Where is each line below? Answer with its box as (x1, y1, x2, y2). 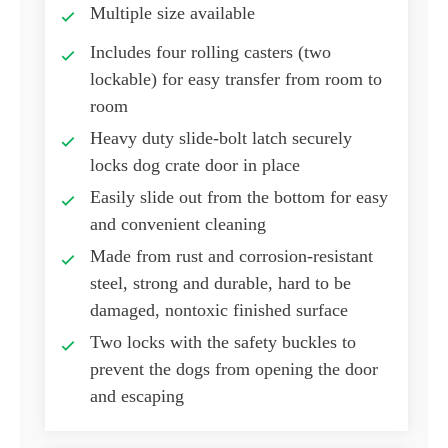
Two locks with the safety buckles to (90, 332, 356, 353)
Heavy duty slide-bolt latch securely (90, 128, 352, 149)
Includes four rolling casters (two (90, 42, 331, 63)
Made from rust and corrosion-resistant (90, 246, 373, 267)
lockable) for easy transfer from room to (90, 69, 382, 90)
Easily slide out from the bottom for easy (90, 187, 388, 208)
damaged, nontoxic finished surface (90, 300, 348, 321)
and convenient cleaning (90, 214, 266, 235)
